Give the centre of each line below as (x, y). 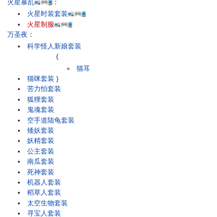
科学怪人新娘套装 (54, 46)
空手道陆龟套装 (51, 120)
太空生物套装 (48, 203)
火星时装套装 (48, 14)
